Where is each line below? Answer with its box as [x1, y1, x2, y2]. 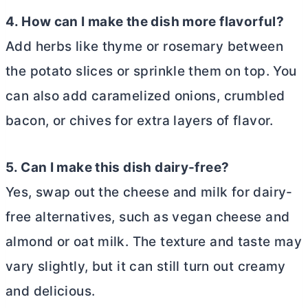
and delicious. [5, 283, 96, 299]
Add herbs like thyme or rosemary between [5, 38, 284, 54]
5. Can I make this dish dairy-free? [5, 159, 230, 175]
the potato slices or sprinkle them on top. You [5, 63, 297, 79]
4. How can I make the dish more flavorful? [5, 13, 284, 30]
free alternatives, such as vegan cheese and [5, 208, 290, 225]
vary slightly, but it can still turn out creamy [5, 258, 286, 274]
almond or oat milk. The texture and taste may [5, 233, 302, 250]
